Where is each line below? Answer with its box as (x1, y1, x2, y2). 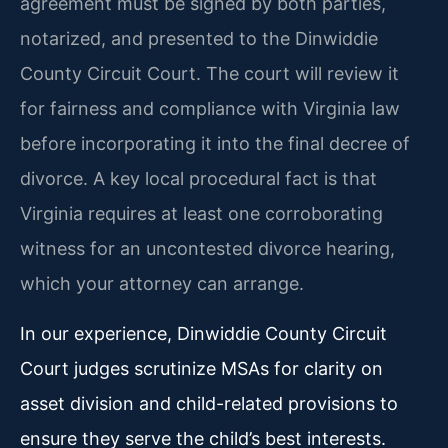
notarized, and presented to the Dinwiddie (20, 28, 378, 50)
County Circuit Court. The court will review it (20, 63, 399, 85)
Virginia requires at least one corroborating (20, 203, 383, 225)
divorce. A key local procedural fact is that (20, 168, 377, 190)
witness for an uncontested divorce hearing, (20, 238, 395, 260)
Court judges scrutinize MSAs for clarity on (20, 357, 383, 379)
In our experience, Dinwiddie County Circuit (20, 322, 387, 344)
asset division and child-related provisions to (20, 392, 398, 414)
